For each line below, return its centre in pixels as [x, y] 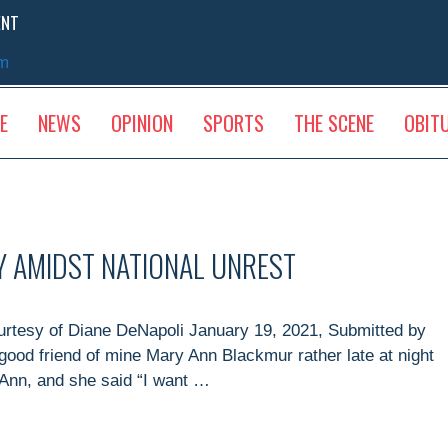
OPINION [141, 122]
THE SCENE [333, 122]
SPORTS [233, 122]
